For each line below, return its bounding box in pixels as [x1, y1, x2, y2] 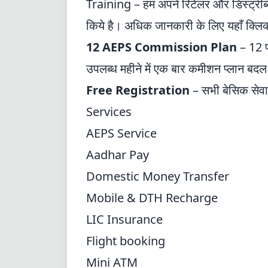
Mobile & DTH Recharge [86, 190, 218, 206]
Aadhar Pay [86, 147, 149, 163]
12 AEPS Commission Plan [86, 39, 237, 55]
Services [86, 103, 135, 120]
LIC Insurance [86, 211, 163, 227]
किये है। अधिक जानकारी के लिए [86, 17, 227, 33]
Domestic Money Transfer [86, 168, 229, 184]
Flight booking [86, 233, 165, 249]
